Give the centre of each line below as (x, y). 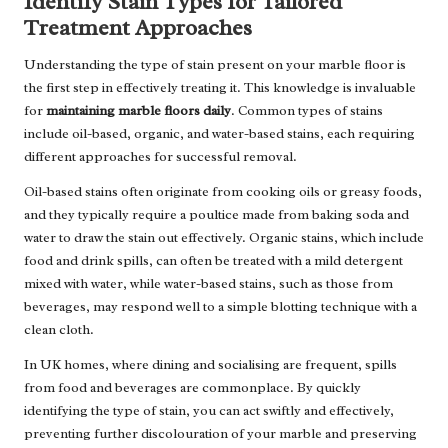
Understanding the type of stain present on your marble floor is (215, 65)
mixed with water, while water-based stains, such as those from (208, 284)
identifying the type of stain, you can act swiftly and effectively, (209, 411)
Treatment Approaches (138, 28)
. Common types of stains (307, 111)
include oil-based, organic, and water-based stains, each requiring (219, 134)
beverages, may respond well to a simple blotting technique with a (220, 307)
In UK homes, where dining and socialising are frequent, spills (210, 365)
